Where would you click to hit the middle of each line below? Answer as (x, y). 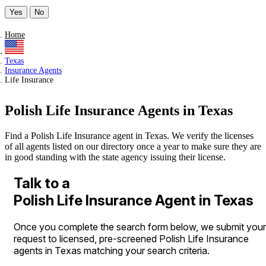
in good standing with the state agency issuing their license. (115, 157)
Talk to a (42, 183)
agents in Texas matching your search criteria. (112, 251)
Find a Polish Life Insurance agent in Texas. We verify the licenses (129, 136)
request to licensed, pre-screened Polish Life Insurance (131, 239)
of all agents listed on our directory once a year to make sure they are (133, 147)
